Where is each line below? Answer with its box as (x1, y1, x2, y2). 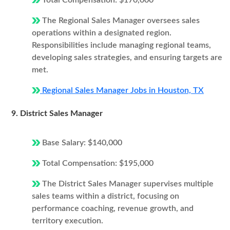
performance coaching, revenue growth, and (32, 204, 194, 213)
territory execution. (32, 217, 103, 225)
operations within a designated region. (32, 29, 171, 37)
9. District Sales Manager (11, 109, 103, 118)
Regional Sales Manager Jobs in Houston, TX (40, 86, 204, 94)
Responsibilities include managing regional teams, (32, 41, 211, 49)
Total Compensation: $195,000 (40, 159, 154, 167)
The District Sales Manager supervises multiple (40, 180, 214, 188)
